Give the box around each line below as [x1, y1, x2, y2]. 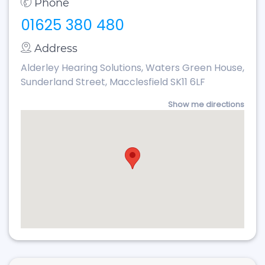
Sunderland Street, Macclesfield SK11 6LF [21, 75, 205, 89]
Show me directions [168, 99, 244, 109]
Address [34, 42, 77, 55]
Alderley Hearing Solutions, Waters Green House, [21, 61, 244, 75]
